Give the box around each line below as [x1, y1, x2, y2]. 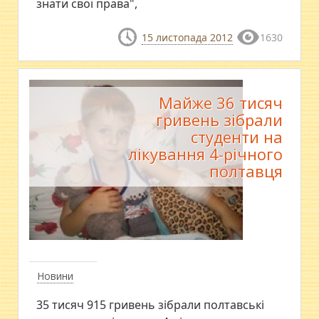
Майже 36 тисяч [158, 92, 283, 114]
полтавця [209, 160, 283, 182]
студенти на [190, 126, 283, 148]
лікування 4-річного [127, 143, 283, 165]
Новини [37, 269, 74, 283]
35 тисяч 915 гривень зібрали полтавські [36, 297, 265, 313]
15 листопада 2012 [141, 31, 233, 44]
